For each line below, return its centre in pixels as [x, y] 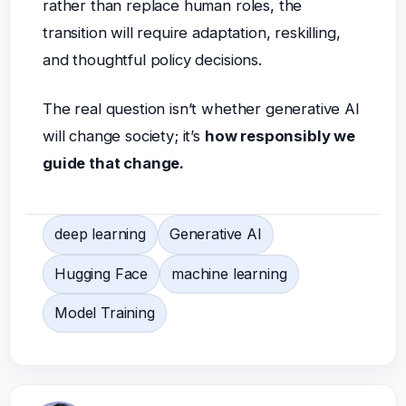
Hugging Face [101, 273]
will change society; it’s [123, 135]
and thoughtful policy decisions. [152, 60]
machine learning [229, 273]
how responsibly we [280, 135]
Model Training [104, 313]
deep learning [100, 234]
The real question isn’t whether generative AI [201, 108]
